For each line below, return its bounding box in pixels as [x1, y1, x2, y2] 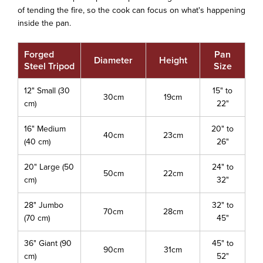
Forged [24, 48, 54, 62]
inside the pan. [18, 17, 71, 30]
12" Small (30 [24, 85, 70, 97]
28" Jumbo [24, 199, 63, 212]
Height [159, 53, 187, 68]
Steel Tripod [24, 59, 75, 73]
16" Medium [24, 123, 66, 136]
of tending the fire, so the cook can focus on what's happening [18, 4, 245, 17]
